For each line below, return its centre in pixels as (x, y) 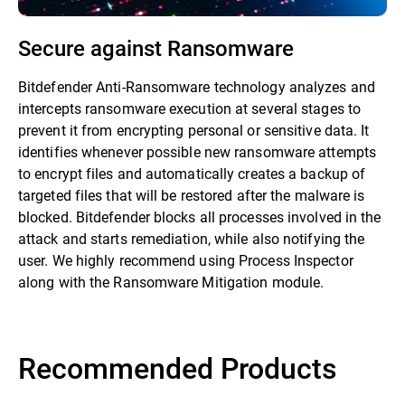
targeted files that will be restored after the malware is (192, 195)
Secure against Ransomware (156, 48)
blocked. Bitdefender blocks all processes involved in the (200, 217)
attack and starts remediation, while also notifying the (192, 239)
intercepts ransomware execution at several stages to (189, 108)
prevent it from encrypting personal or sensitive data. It (194, 130)
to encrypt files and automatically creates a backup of (192, 174)
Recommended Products (178, 368)
